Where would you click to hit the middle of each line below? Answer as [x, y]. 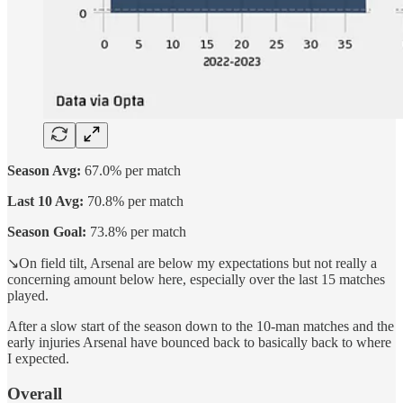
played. [28, 296]
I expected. [38, 359]
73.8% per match [136, 232]
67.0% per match [131, 171]
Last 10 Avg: [45, 201]
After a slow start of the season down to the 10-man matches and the [201, 327]
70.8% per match [134, 201]
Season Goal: [47, 232]
